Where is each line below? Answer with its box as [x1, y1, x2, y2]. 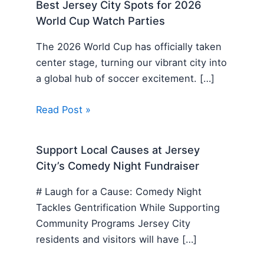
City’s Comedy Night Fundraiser [36, 159, 200, 173]
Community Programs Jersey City [36, 217, 191, 229]
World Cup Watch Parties [36, 14, 166, 28]
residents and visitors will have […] [36, 233, 197, 245]
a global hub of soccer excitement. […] [36, 72, 215, 84]
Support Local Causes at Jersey [36, 143, 200, 157]
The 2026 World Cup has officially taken [36, 40, 222, 52]
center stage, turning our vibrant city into [36, 56, 227, 68]
